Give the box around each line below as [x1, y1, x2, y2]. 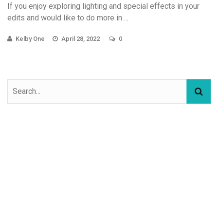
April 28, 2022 [61, 35, 101, 42]
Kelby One [16, 35, 45, 42]
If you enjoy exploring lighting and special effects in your [7, 1, 200, 11]
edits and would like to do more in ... [7, 13, 128, 22]
